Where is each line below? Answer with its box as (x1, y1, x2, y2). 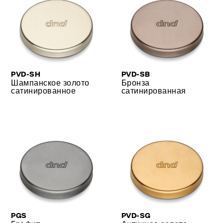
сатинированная (121, 85, 186, 96)
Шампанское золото (11, 77, 90, 88)
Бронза (121, 77, 150, 88)
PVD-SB (121, 68, 150, 79)
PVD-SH (11, 68, 41, 79)
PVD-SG (121, 209, 151, 220)
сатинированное (11, 85, 76, 96)
